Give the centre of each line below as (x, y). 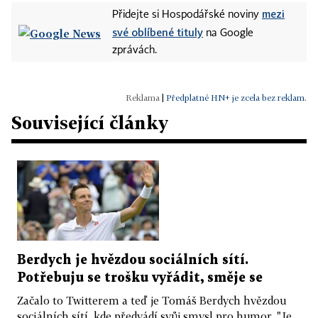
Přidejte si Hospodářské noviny (187, 15)
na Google (228, 34)
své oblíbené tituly (158, 32)
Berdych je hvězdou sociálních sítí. (133, 260)
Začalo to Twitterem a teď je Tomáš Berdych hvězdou (152, 300)
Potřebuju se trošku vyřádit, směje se (140, 278)
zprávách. (135, 51)
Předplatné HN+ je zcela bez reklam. (236, 98)
